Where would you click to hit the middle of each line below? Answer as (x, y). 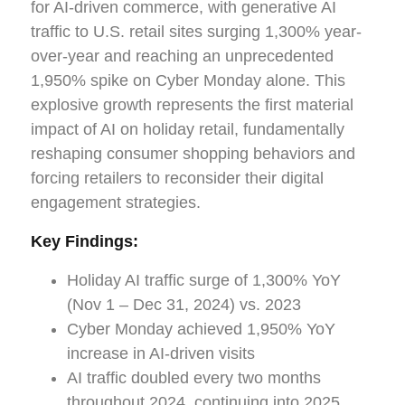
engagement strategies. (116, 202)
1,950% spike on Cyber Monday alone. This (188, 80)
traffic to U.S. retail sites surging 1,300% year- (196, 31)
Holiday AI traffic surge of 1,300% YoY (204, 280)
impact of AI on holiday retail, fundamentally (188, 129)
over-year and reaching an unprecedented (182, 56)
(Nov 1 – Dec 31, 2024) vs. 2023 (184, 304)
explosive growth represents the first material (192, 104)
